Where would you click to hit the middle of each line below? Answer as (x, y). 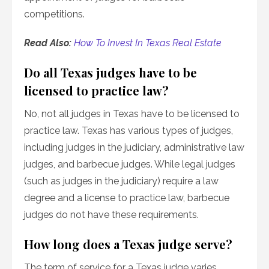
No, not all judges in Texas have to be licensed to (132, 114)
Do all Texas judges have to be (110, 73)
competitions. (54, 14)
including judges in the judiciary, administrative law (134, 148)
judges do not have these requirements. (111, 215)
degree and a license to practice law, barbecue (127, 198)
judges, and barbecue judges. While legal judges (130, 165)
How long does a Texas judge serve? (128, 244)
